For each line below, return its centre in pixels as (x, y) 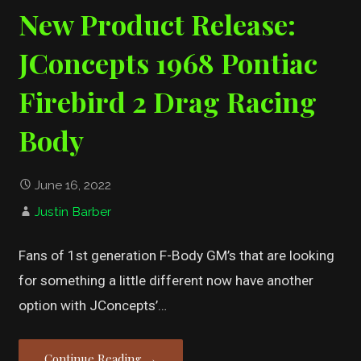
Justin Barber (73, 212)
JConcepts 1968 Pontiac (168, 62)
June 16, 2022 (73, 185)
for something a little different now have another (166, 281)
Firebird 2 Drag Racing (168, 101)
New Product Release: (158, 24)
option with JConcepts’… (93, 306)
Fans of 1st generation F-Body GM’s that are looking (177, 256)
